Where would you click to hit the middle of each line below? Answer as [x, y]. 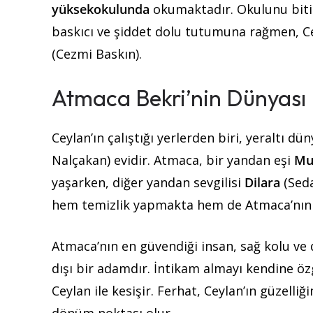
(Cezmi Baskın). [97, 54]
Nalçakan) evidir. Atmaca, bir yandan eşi [173, 160]
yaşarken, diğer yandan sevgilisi [148, 183]
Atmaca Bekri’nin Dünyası [179, 98]
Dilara [262, 183]
